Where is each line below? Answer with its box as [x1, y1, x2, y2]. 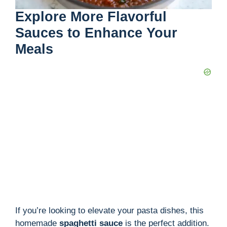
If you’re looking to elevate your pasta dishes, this [15, 206, 204, 216]
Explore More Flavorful [15, 9, 167, 25]
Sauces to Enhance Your [15, 25, 177, 41]
